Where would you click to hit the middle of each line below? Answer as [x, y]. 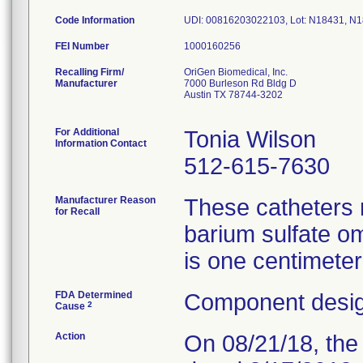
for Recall [77, 211]
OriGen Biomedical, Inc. [236, 72]
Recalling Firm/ [90, 72]
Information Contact [101, 143]
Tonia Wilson [250, 139]
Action [70, 336]
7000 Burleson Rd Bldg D [240, 83]
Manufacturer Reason [105, 200]
